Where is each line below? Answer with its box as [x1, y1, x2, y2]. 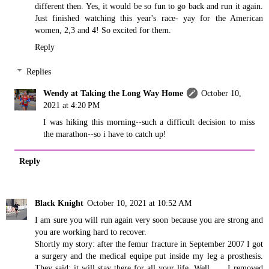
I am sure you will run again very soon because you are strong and [35, 215, 263, 225]
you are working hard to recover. [35, 227, 147, 237]
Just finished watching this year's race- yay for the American [35, 13, 263, 23]
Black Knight [35, 198, 83, 208]
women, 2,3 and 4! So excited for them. [35, 25, 171, 35]
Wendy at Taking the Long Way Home [43, 88, 184, 98]
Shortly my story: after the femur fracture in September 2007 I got [35, 239, 263, 249]
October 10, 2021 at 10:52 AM [87, 198, 192, 208]
